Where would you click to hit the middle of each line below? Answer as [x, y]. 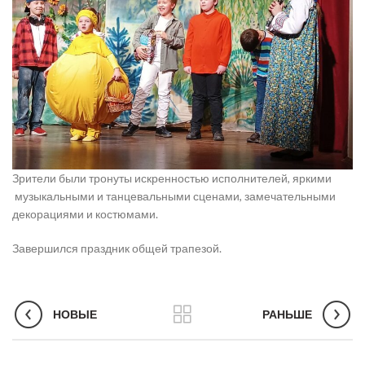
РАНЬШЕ [287, 314]
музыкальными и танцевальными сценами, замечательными [174, 196]
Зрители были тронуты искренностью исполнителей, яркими [172, 178]
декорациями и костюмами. [85, 213]
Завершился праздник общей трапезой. [117, 248]
